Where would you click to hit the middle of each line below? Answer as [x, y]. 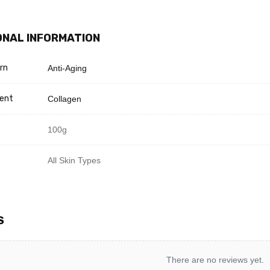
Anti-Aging [67, 68]
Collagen [64, 99]
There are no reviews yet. [215, 260]
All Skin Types [74, 160]
